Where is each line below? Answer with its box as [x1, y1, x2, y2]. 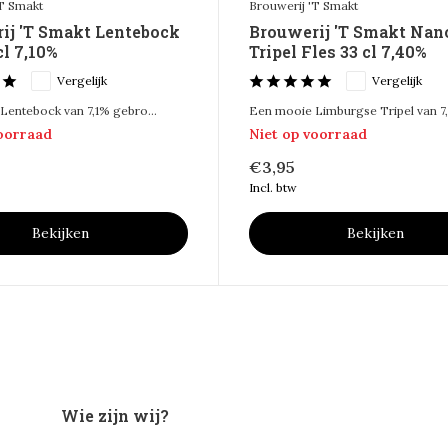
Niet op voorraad [248, 124, 367, 143]
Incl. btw [248, 179, 297, 195]
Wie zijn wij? [60, 405, 169, 426]
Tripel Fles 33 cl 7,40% [248, 40, 426, 62]
